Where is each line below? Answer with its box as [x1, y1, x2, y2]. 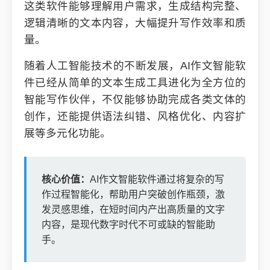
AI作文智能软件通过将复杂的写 [90, 174, 224, 184]
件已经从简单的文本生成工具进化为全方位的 [24, 77, 246, 89]
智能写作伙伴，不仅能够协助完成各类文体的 [24, 93, 246, 105]
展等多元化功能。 [24, 127, 111, 139]
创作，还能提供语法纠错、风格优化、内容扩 [24, 110, 246, 122]
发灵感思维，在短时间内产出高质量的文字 [42, 204, 225, 215]
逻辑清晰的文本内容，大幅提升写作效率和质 [24, 17, 246, 29]
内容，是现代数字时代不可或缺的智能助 [42, 219, 215, 230]
